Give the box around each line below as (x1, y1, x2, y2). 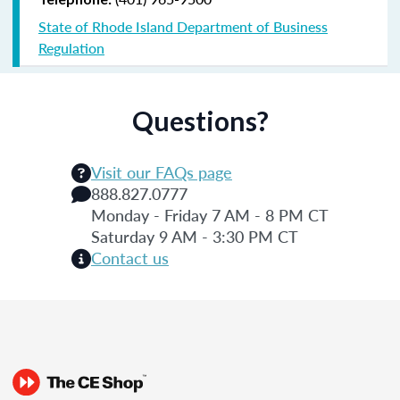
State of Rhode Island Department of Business (38, 15, 328, 37)
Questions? (131, 104, 269, 137)
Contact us (91, 246, 169, 269)
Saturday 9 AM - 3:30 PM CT (91, 224, 298, 247)
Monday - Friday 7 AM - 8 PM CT (91, 203, 329, 226)
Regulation (38, 37, 104, 58)
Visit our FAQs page (91, 160, 232, 183)
